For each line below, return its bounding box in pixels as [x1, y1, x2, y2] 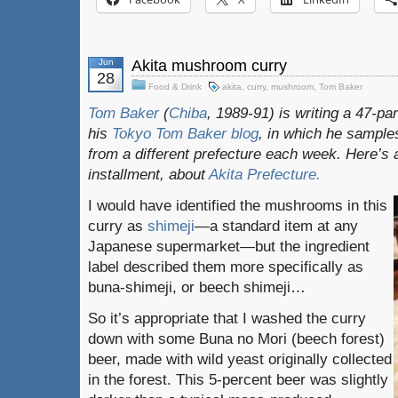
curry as [88, 217, 147, 235]
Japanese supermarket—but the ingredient [88, 237, 370, 255]
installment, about [88, 165, 205, 183]
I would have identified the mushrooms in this [88, 196, 387, 214]
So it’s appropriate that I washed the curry [88, 309, 366, 327]
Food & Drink [148, 82, 202, 92]
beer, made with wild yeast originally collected [88, 350, 392, 368]
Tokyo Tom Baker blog [112, 124, 259, 142]
